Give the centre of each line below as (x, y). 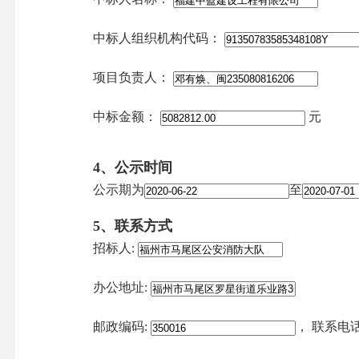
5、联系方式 (133, 226)
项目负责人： (132, 78)
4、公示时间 (133, 168)
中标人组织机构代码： (157, 38)
